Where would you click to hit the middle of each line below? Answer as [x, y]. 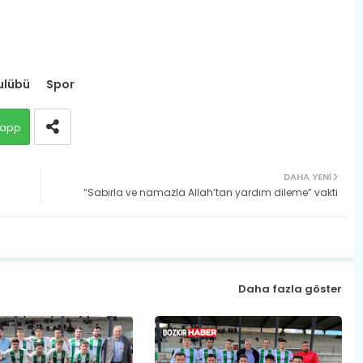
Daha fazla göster [290, 289]
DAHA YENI [307, 176]
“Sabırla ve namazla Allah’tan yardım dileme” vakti [210, 192]
